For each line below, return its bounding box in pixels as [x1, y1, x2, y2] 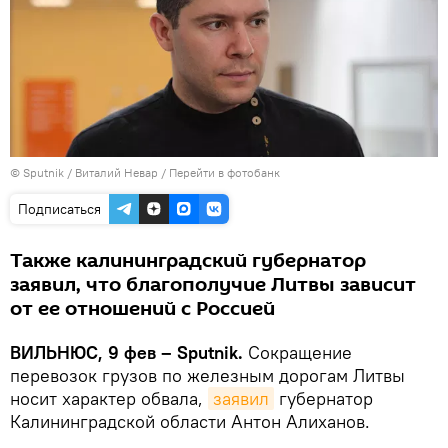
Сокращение [248, 340, 352, 364]
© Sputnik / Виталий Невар [10, 164, 158, 180]
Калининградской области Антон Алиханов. [10, 409, 370, 433]
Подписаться [18, 199, 101, 218]
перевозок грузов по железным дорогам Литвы [10, 363, 405, 387]
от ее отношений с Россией [10, 294, 275, 323]
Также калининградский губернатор [10, 246, 366, 275]
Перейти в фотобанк [169, 164, 280, 180]
